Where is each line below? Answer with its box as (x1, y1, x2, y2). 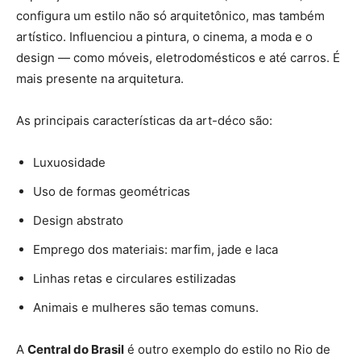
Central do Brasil (27, 341, 124, 357)
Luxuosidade (33, 154, 106, 170)
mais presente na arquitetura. (16, 70, 184, 86)
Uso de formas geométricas (33, 183, 190, 199)
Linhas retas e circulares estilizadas (33, 270, 236, 286)
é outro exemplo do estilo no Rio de (124, 341, 330, 357)
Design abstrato (33, 212, 123, 228)
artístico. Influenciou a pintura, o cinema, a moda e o (16, 28, 313, 44)
